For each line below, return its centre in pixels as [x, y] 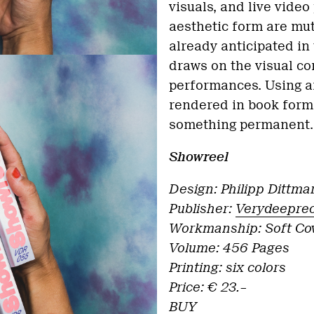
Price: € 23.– [208, 287]
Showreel [199, 157]
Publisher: [202, 209]
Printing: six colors [227, 268]
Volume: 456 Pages [231, 248]
